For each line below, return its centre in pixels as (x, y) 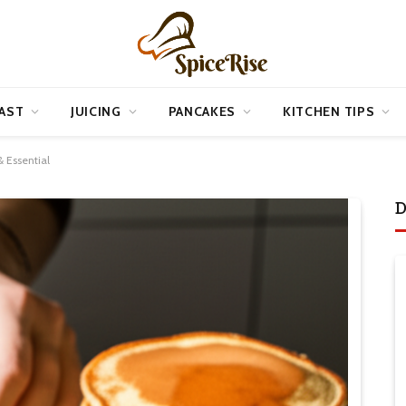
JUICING (96, 111)
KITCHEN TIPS (329, 111)
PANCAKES (202, 111)
